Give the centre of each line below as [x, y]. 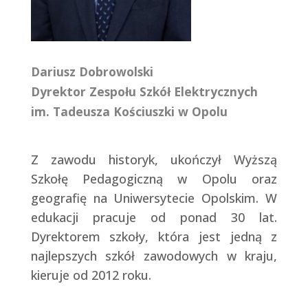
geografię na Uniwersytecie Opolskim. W [154, 198]
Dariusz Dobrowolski [92, 72]
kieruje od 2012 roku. [91, 275]
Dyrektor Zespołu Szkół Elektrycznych [144, 92]
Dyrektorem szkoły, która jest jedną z [154, 237]
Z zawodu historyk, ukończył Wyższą [154, 160]
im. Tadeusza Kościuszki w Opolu [129, 112]
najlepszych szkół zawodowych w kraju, [154, 256]
